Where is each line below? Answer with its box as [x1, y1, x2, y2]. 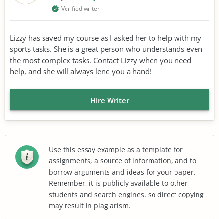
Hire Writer [90, 95, 129, 105]
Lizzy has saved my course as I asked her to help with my [10, 32, 201, 43]
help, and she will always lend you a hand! [10, 66, 152, 76]
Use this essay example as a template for [49, 144, 183, 154]
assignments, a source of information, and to [49, 155, 196, 165]
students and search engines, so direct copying [49, 189, 204, 199]
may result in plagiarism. [49, 200, 131, 210]
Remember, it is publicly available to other [49, 178, 188, 188]
